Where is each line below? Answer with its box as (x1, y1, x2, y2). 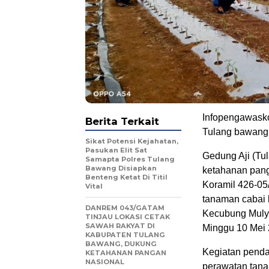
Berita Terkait (85, 115, 159, 128)
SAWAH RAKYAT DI (85, 222, 155, 231)
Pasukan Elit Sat (85, 146, 147, 155)
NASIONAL (85, 258, 124, 267)
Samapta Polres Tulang (85, 155, 175, 164)
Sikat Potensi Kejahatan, (85, 137, 178, 146)
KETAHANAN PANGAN (85, 249, 166, 258)
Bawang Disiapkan (85, 164, 157, 173)
